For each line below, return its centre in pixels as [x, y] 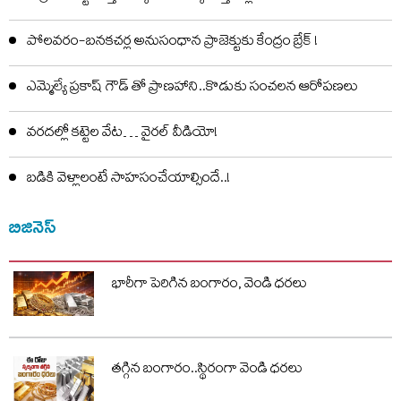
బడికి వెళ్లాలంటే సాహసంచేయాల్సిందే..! [128, 179]
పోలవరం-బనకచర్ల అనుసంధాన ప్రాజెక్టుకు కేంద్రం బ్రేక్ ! [172, 43]
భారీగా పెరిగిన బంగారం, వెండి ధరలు [209, 285]
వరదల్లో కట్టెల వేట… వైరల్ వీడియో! [122, 134]
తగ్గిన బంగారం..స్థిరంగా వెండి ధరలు [207, 371]
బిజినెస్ [33, 226]
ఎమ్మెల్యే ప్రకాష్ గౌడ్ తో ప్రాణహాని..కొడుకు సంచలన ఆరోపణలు [192, 88]
